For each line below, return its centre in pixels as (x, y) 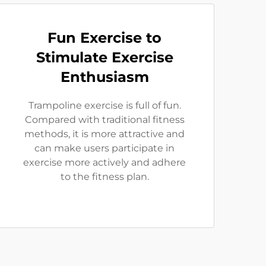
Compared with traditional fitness (104, 120)
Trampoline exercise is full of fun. (104, 105)
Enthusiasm (104, 77)
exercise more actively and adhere (104, 162)
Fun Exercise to (104, 38)
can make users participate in (104, 148)
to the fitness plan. (104, 177)
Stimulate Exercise (104, 57)
